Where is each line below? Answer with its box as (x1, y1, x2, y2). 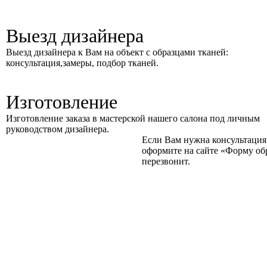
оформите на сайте (142, 145, 221, 156)
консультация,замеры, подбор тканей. (5, 58, 159, 68)
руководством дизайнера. (5, 124, 109, 134)
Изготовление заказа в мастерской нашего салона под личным (5, 113, 260, 123)
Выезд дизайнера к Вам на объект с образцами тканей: (5, 47, 228, 57)
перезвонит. (142, 156, 191, 166)
